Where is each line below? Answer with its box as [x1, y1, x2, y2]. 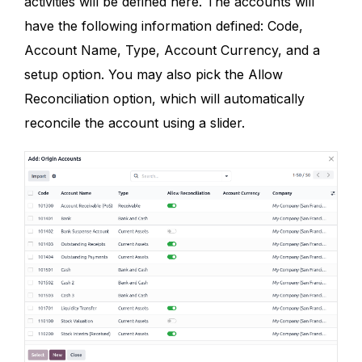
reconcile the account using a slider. [24, 114, 245, 131]
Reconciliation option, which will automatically [24, 90, 305, 107]
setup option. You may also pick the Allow [24, 65, 283, 82]
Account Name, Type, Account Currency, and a [24, 41, 320, 58]
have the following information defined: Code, [24, 17, 303, 34]
